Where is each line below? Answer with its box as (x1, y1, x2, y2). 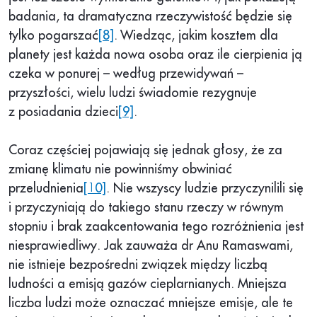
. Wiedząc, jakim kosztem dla (114, 29, 278, 42)
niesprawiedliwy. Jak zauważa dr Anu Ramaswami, (8, 239, 293, 253)
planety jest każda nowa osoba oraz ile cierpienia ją (8, 48, 302, 62)
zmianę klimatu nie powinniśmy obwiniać (8, 163, 232, 176)
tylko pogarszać (8, 29, 98, 42)
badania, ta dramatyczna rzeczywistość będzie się (8, 10, 292, 23)
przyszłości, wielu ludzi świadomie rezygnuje (8, 86, 257, 100)
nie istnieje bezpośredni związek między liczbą (8, 258, 267, 272)
